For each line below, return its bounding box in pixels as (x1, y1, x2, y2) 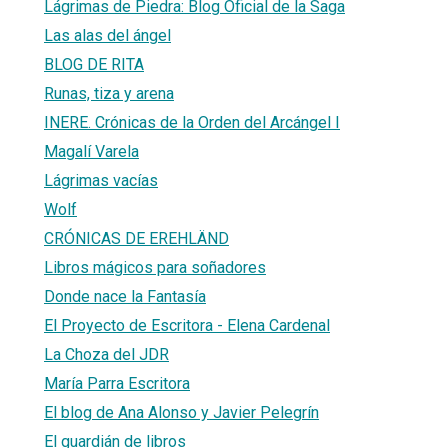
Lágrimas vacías (44, 170, 158, 190)
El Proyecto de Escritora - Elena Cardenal (44, 315, 330, 335)
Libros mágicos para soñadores (44, 257, 266, 277)
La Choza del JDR (44, 344, 169, 364)
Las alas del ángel (44, 25, 171, 45)
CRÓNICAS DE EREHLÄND (44, 228, 229, 248)
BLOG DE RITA (44, 54, 144, 74)
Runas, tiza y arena (44, 83, 174, 103)
